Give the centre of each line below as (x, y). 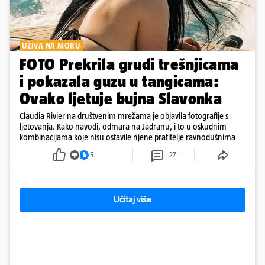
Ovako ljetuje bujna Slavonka (121, 99)
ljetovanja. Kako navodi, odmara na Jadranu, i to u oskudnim (123, 127)
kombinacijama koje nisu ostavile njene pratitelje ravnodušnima (127, 137)
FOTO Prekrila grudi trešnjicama (129, 64)
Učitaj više (132, 200)
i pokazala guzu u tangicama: (119, 82)
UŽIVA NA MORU (51, 46)
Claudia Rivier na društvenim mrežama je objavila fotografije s (124, 116)
